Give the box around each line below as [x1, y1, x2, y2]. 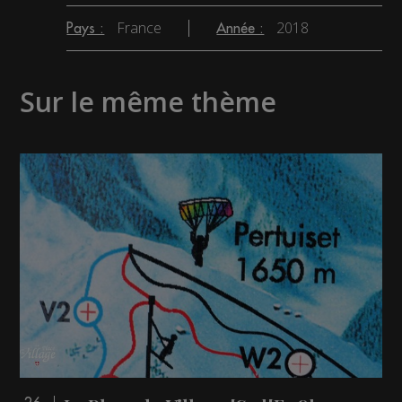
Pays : [66, 22, 105, 36]
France [117, 18, 162, 38]
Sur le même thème [20, 83, 277, 120]
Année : [216, 22, 265, 36]
